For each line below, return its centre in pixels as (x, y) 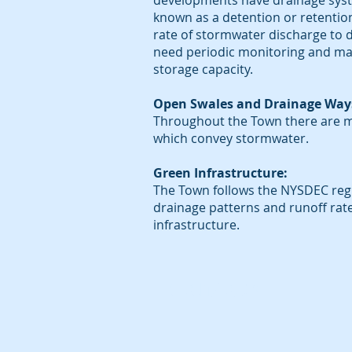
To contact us (211, 289)
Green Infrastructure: (220, 173)
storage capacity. (203, 69)
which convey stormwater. (233, 138)
